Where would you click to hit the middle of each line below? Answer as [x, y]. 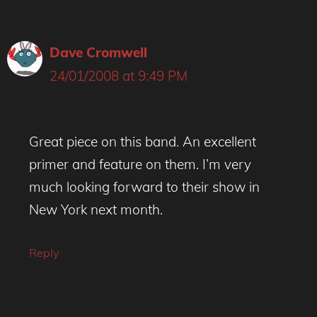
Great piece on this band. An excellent [143, 141]
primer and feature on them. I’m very [140, 164]
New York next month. [96, 209]
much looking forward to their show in [144, 186]
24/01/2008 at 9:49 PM [119, 76]
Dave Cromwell [98, 53]
